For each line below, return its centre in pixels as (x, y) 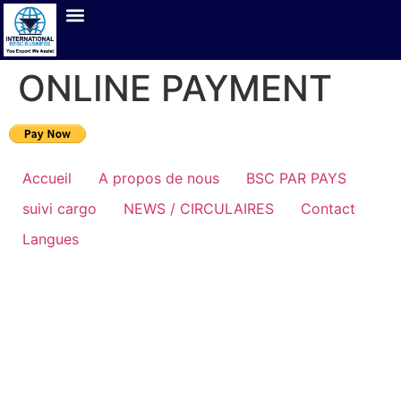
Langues (51, 239)
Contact (328, 209)
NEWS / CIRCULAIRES (199, 209)
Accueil (47, 178)
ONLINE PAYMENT (175, 88)
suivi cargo (60, 209)
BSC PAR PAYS (296, 178)
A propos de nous (159, 178)
